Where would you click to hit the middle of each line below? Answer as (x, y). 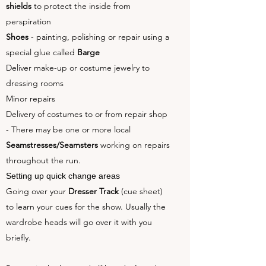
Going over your (37, 191)
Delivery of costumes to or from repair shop (87, 114)
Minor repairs (31, 99)
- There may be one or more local (68, 129)
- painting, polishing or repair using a (99, 37)
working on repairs (134, 145)
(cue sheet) (141, 191)
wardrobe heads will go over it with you (79, 222)
